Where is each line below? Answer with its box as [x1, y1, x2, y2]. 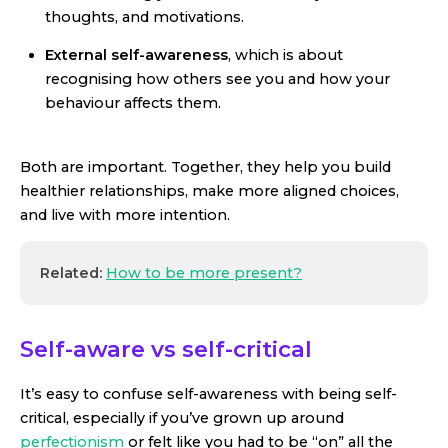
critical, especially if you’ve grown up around [20, 408, 344, 427]
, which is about [228, 45, 343, 64]
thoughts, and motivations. [45, 7, 244, 26]
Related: [40, 264, 106, 283]
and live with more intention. [20, 205, 230, 224]
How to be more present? [106, 264, 302, 283]
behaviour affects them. [45, 93, 221, 112]
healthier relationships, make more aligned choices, [20, 181, 399, 200]
